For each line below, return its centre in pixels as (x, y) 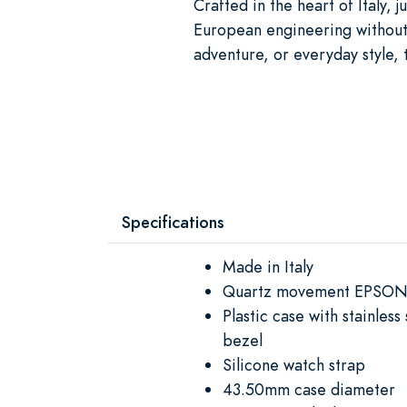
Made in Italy (268, 266)
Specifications (173, 222)
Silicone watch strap (294, 364)
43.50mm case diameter (309, 389)
